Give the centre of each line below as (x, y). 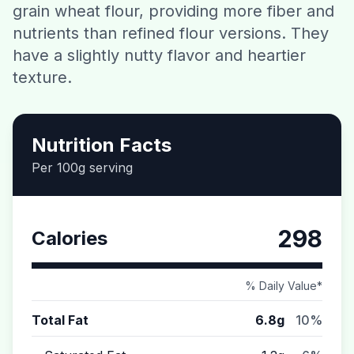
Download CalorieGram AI (177, 64)
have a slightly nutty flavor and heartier (159, 55)
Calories (70, 238)
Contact (177, 23)
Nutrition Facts (102, 145)
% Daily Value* (284, 286)
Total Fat (60, 320)
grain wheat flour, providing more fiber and (173, 11)
